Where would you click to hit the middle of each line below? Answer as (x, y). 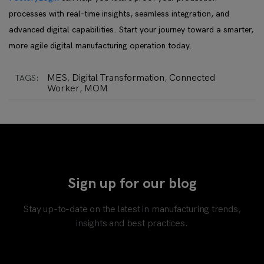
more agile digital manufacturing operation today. (100, 46)
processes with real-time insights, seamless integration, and (119, 14)
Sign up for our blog (132, 184)
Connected (192, 78)
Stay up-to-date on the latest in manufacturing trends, (132, 209)
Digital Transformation (118, 78)
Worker (63, 89)
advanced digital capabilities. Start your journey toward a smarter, (131, 30)
